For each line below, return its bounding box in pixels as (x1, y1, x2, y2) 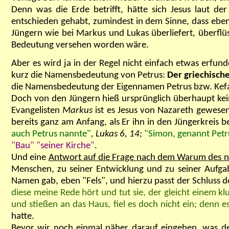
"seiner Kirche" (36, 141, 95, 151)
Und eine (11, 152, 49, 163)
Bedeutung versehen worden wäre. (11, 40, 149, 50)
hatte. (11, 211, 34, 221)
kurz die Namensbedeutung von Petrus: (11, 70, 168, 80)
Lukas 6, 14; (96, 129, 145, 139)
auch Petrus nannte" (11, 129, 91, 139)
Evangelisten (11, 105, 63, 116)
